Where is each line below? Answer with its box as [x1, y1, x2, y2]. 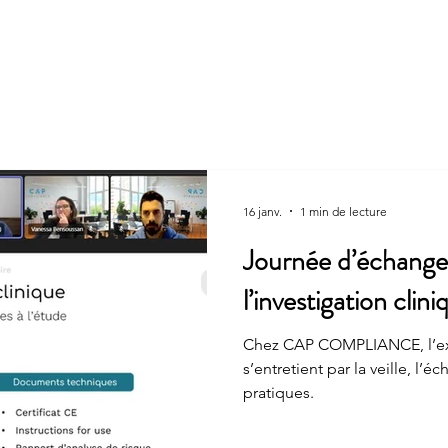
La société [5, 42, 86, 61]
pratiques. [243, 383, 314, 402]
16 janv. [243, 203, 282, 219]
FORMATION [306, 42, 407, 61]
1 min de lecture [300, 203, 387, 219]
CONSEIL [118, 42, 191, 61]
